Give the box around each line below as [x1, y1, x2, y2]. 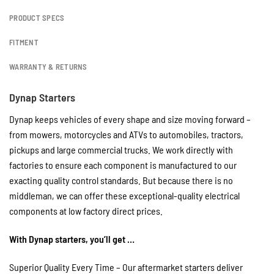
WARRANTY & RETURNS [9, 62, 87, 72]
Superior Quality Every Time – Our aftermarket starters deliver [9, 261, 243, 273]
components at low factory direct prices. [9, 205, 163, 217]
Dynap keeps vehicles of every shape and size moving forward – [9, 113, 251, 125]
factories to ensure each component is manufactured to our [9, 159, 237, 171]
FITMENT [9, 37, 39, 48]
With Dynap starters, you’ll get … [9, 233, 135, 245]
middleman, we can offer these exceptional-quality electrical [9, 190, 240, 202]
